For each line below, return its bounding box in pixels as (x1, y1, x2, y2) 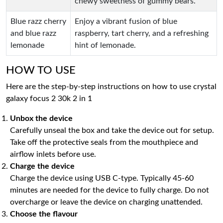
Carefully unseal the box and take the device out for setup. (10, 126, 214, 134)
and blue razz (10, 29, 56, 37)
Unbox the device (10, 114, 73, 122)
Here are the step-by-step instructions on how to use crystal (6, 83, 217, 91)
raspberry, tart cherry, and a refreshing (75, 29, 209, 37)
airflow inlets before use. (10, 150, 96, 158)
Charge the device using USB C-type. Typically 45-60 (10, 174, 194, 182)
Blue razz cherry (10, 17, 66, 25)
